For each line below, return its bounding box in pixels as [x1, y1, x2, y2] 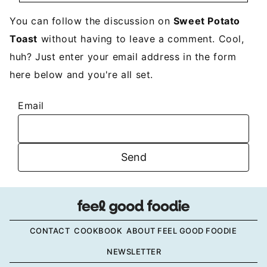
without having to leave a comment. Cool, [38, 33, 244, 45]
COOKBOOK [74, 225, 123, 235]
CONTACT [29, 225, 70, 235]
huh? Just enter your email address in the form [10, 51, 237, 63]
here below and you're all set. [10, 69, 154, 81]
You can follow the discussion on [10, 15, 173, 27]
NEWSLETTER [107, 246, 161, 256]
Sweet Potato [173, 15, 241, 27]
